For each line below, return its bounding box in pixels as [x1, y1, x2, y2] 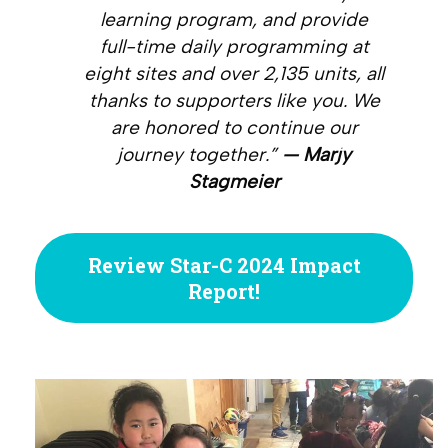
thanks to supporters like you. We [88, 89, 380, 113]
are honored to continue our [110, 116, 358, 140]
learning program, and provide [100, 8, 368, 32]
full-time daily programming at [99, 35, 369, 59]
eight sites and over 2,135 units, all [84, 62, 384, 86]
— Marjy [282, 143, 351, 167]
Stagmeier [188, 170, 280, 194]
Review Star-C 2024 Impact [87, 251, 361, 278]
